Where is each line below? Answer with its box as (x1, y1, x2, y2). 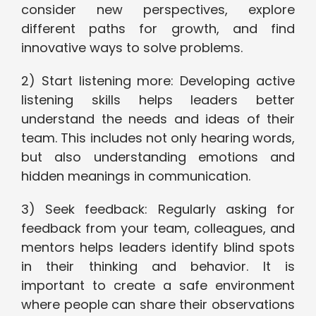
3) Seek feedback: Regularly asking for (21, 200, 295, 219)
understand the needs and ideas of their (21, 110, 295, 128)
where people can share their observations (21, 296, 295, 314)
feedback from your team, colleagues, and (21, 219, 295, 238)
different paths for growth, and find (21, 20, 295, 38)
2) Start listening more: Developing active (21, 72, 295, 90)
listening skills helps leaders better (21, 91, 295, 109)
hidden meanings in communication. (21, 167, 250, 186)
